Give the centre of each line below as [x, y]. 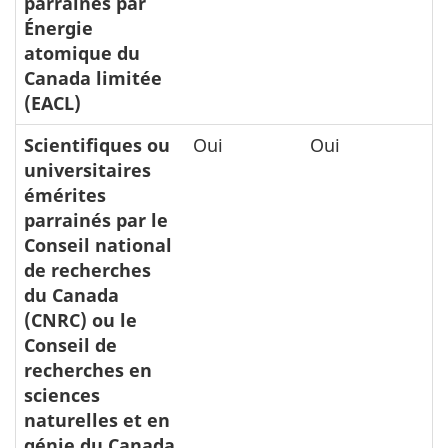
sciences [62, 395]
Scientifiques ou [97, 145]
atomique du [82, 53]
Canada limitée [93, 78]
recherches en [88, 370]
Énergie [58, 28]
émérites [65, 195]
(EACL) [52, 103]
